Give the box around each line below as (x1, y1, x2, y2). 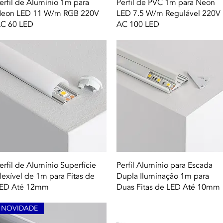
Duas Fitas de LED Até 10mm (116, 181, 220, 193)
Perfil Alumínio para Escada (116, 159, 213, 171)
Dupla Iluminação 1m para (116, 170, 209, 182)
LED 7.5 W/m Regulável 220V (116, 8, 221, 19)
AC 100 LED (116, 19, 159, 30)
